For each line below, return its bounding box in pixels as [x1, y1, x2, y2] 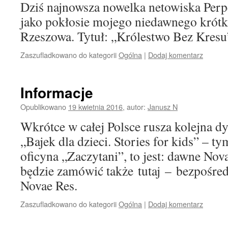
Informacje [20, 82, 93, 103]
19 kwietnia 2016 [68, 101, 123, 112]
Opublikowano [20, 101, 66, 112]
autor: [127, 101, 146, 112]
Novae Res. [20, 177, 77, 194]
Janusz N [148, 101, 178, 112]
